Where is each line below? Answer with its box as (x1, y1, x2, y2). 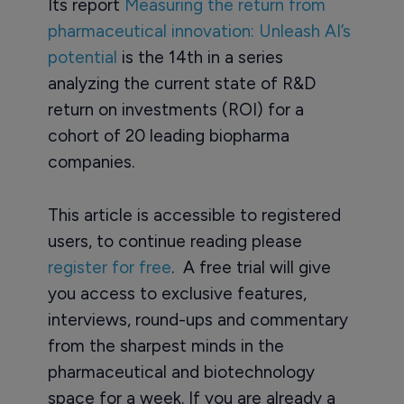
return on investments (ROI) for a (47, 99, 304, 121)
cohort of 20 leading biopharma (47, 125, 289, 147)
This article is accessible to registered (47, 205, 341, 226)
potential (47, 47, 117, 69)
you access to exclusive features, (47, 283, 307, 305)
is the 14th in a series (116, 47, 283, 69)
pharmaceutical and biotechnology (47, 362, 315, 383)
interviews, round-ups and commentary (47, 309, 348, 331)
